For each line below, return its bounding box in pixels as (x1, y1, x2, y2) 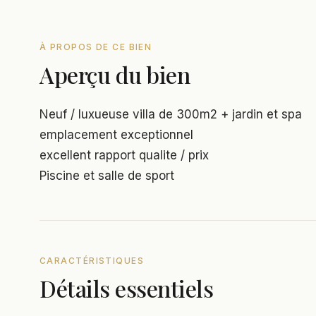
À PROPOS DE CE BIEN (39, 41, 152, 52)
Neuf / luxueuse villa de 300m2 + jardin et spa (39, 107, 302, 121)
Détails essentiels (39, 272, 214, 303)
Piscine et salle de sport (39, 168, 174, 183)
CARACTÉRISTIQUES (39, 255, 145, 266)
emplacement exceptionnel (39, 127, 193, 142)
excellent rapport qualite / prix (39, 147, 209, 162)
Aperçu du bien (39, 59, 190, 90)
